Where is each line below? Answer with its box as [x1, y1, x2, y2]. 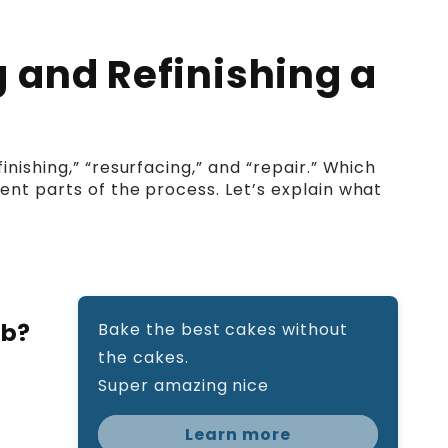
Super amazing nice [98, 374, 270, 398]
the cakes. [98, 346, 189, 370]
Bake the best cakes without [98, 318, 348, 342]
